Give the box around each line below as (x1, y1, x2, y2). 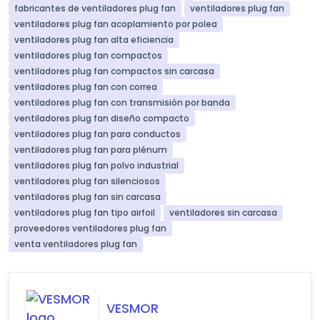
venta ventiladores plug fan (14, 238, 137, 250)
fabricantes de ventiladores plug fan (14, 2, 176, 14)
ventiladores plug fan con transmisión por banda (14, 96, 230, 109)
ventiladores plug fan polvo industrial (14, 159, 179, 171)
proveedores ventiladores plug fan (14, 222, 166, 234)
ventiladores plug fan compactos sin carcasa (14, 65, 214, 77)
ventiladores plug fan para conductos (14, 128, 181, 140)
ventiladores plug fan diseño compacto (14, 112, 189, 124)
